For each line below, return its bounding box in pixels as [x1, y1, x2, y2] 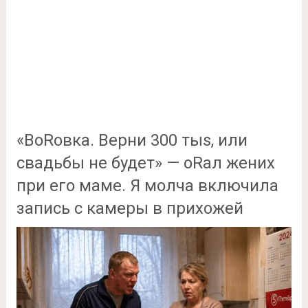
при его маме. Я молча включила [16, 176, 278, 195]
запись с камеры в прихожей [16, 199, 243, 218]
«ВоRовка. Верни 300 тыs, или [16, 131, 247, 150]
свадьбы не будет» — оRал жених [16, 153, 275, 173]
